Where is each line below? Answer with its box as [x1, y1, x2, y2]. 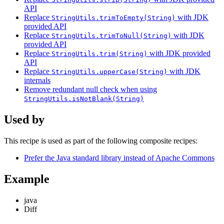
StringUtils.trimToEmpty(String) [51, 14, 175, 22]
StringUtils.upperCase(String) [51, 68, 167, 76]
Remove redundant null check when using [24, 85, 157, 94]
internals [24, 76, 50, 85]
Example [4, 172, 49, 185]
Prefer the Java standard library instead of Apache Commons [24, 153, 214, 162]
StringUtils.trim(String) [51, 50, 147, 58]
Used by [4, 113, 44, 126]
